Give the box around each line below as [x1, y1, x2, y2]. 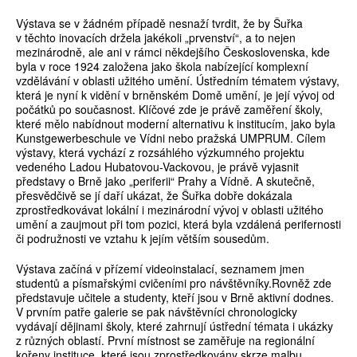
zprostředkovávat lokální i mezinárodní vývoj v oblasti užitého [16, 202, 324, 218]
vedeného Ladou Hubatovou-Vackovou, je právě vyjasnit [16, 159, 299, 175]
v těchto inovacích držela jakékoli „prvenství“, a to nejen [16, 29, 296, 46]
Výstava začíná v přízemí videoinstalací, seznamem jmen [16, 261, 304, 277]
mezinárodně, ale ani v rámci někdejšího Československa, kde [16, 44, 330, 61]
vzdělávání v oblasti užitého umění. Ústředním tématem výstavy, [16, 73, 339, 89]
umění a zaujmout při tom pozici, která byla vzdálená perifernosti [16, 216, 341, 233]
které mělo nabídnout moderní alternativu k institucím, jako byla [16, 116, 335, 132]
